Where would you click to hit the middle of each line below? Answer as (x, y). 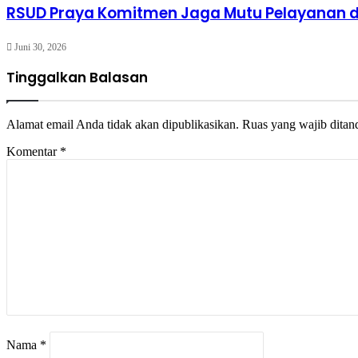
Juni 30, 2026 (40, 47)
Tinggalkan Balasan (77, 77)
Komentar (33, 151)
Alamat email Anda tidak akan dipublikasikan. (123, 124)
